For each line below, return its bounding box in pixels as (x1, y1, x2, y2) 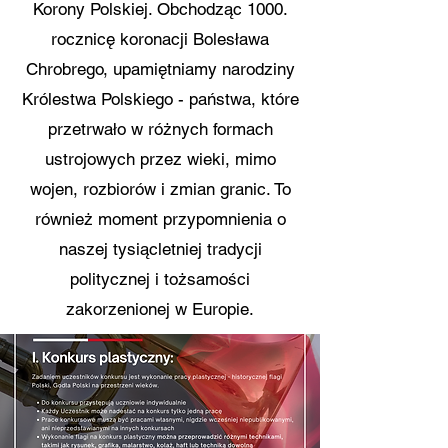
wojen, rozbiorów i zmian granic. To (29, 179, 291, 199)
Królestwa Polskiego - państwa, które (21, 89, 299, 109)
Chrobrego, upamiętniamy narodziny (25, 59, 295, 79)
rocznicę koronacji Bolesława (51, 29, 269, 49)
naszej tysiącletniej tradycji (58, 239, 262, 259)
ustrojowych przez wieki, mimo (44, 149, 276, 169)
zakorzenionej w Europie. (66, 299, 254, 319)
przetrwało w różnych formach (47, 119, 273, 139)
